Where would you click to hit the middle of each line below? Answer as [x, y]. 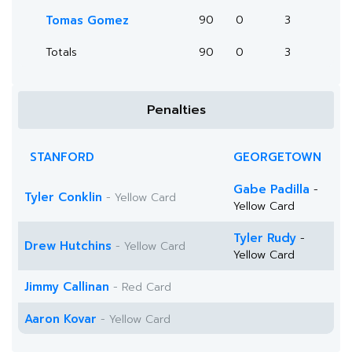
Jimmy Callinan [67, 287]
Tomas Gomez [87, 20]
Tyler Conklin [63, 197]
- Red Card [140, 287]
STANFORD [62, 157]
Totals [61, 52]
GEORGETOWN [277, 157]
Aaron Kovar [60, 319]
